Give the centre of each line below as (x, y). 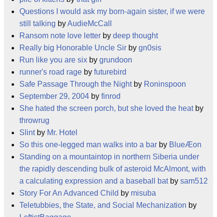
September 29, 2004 (54, 96)
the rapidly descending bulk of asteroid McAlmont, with (113, 169)
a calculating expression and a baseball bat (94, 181)
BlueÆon (185, 145)
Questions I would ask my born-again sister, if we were (112, 11)
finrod (111, 96)
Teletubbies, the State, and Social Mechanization (103, 205)
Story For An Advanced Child (69, 193)
